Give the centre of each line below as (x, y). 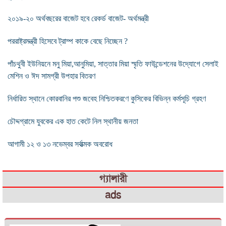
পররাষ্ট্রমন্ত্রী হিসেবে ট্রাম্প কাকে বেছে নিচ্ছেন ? (68, 41)
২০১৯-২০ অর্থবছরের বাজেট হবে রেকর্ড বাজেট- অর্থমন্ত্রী (78, 18)
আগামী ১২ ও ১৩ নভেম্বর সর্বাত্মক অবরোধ (60, 144)
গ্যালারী (113, 179)
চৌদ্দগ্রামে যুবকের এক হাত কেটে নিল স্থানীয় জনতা (73, 121)
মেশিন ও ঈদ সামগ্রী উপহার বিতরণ (51, 76)
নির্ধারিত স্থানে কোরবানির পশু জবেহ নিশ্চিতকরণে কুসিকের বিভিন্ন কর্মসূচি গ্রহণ (107, 98)
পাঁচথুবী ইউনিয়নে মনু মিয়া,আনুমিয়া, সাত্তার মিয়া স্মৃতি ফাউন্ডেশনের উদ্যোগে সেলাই (113, 64)
